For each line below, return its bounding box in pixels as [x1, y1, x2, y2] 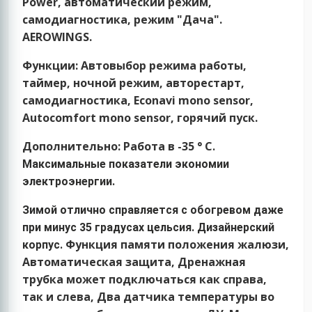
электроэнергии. [22, 175, 116, 189]
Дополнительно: [22, 139, 124, 155]
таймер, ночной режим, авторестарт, [22, 75, 245, 91]
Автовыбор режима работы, [78, 58, 247, 74]
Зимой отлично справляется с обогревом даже [22, 203, 284, 217]
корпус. [22, 238, 66, 252]
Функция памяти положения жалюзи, [65, 237, 290, 253]
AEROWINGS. [22, 29, 93, 45]
